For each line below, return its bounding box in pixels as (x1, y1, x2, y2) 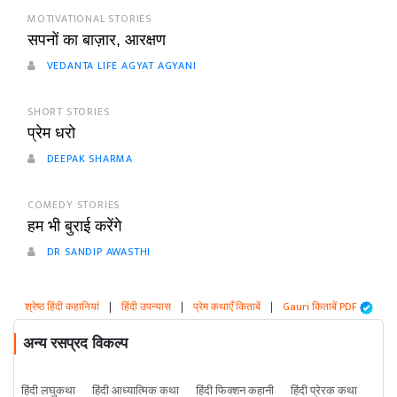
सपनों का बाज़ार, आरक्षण (27, 31, 166, 50)
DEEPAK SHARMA (43, 150, 134, 168)
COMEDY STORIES (27, 196, 121, 214)
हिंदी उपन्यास (121, 298, 171, 316)
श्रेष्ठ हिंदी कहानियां (24, 298, 99, 316)
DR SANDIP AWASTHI (43, 243, 152, 261)
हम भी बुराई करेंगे (27, 217, 121, 236)
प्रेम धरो (27, 124, 75, 143)
